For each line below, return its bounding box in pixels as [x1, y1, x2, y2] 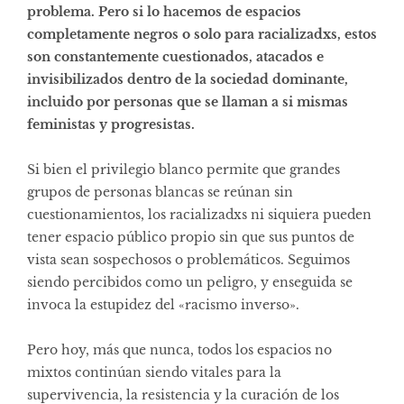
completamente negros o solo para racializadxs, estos [27, 25, 377, 42]
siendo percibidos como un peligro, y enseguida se [27, 273, 353, 290]
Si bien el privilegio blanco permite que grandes [27, 161, 340, 178]
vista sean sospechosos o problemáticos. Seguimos [27, 251, 350, 268]
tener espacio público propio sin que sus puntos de [27, 228, 354, 245]
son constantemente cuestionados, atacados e [27, 48, 324, 65]
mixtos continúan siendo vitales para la [27, 363, 281, 381]
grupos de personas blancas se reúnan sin [27, 183, 293, 200]
